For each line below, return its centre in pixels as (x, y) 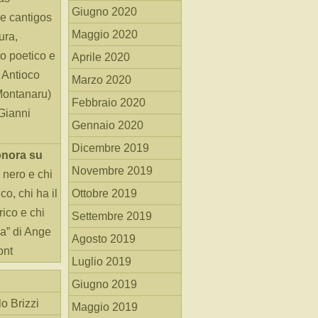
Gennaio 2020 (108, 125)
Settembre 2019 (112, 216)
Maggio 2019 (105, 307)
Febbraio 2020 (109, 103)
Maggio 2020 (105, 34)
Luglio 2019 (102, 262)
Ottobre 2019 (104, 193)
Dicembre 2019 (110, 148)
